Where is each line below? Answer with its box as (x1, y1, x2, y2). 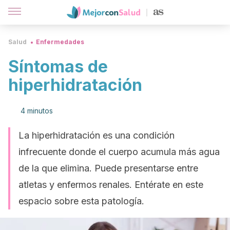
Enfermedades (36, 38, 84, 46)
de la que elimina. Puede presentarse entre (18, 163, 198, 174)
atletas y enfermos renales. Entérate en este (18, 179, 203, 190)
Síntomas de (8, 56, 108, 76)
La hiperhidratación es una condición (18, 130, 175, 141)
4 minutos (21, 106, 53, 115)
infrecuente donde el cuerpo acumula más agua (18, 146, 220, 157)
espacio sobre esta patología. (18, 196, 144, 206)
